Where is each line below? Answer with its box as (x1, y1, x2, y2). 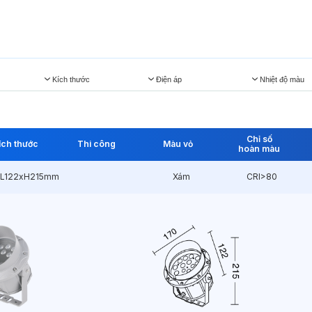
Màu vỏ (162, 139, 193, 150)
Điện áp (155, 75, 182, 84)
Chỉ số (246, 134, 272, 145)
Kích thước (52, 75, 90, 84)
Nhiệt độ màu (260, 75, 305, 84)
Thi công (77, 139, 116, 150)
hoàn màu (238, 143, 280, 155)
